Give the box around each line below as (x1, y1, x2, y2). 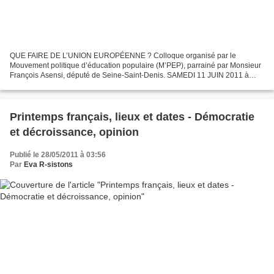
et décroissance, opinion (10, 126, 139, 139)
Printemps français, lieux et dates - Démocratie (10, 111, 254, 124)
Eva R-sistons (24, 160, 73, 169)
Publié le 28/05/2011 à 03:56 (10, 150, 106, 160)
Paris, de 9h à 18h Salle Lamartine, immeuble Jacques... (10, 81, 197, 90)
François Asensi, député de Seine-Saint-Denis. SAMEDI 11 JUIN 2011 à (10, 71, 249, 80)
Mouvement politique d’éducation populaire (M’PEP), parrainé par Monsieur (10, 61, 261, 70)
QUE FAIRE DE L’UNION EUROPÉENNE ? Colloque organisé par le (10, 51, 236, 61)
